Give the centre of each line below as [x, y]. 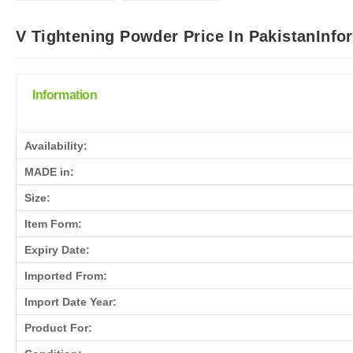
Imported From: [66, 275]
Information [65, 95]
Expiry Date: [57, 249]
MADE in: [49, 171]
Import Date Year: [71, 301]
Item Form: [53, 223]
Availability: [56, 145]
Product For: [58, 327]
